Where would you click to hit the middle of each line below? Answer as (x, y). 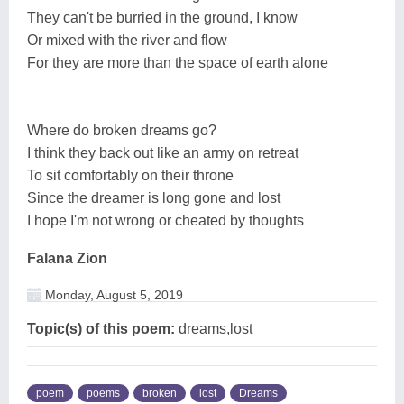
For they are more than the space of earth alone (178, 62)
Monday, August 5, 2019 (112, 294)
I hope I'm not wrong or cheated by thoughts (165, 220)
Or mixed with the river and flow (127, 40)
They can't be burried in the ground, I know (162, 17)
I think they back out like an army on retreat (163, 152)
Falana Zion (67, 258)
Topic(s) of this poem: (101, 328)
